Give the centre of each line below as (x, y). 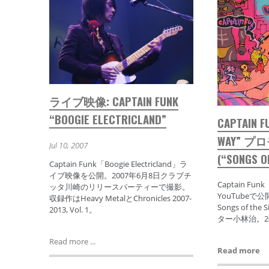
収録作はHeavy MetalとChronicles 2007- (120, 198)
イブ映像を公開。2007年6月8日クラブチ (120, 176)
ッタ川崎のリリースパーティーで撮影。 (119, 187)
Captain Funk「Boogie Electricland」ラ (118, 164)
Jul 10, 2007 (68, 145)
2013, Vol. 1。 (73, 210)
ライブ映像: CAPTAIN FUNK (114, 101)
